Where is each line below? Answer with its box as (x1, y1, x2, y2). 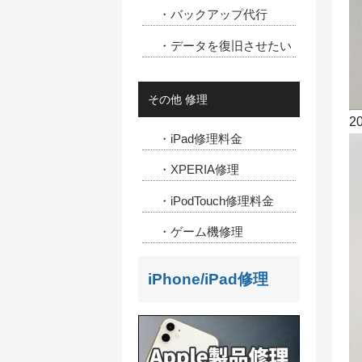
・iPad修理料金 (158, 131, 242, 145)
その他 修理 (148, 92, 208, 106)
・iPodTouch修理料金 (158, 193, 274, 208)
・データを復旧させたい (158, 38, 292, 53)
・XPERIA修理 (158, 162, 239, 177)
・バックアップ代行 (158, 7, 267, 22)
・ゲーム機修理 (158, 225, 243, 239)
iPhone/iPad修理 (148, 271, 268, 288)
